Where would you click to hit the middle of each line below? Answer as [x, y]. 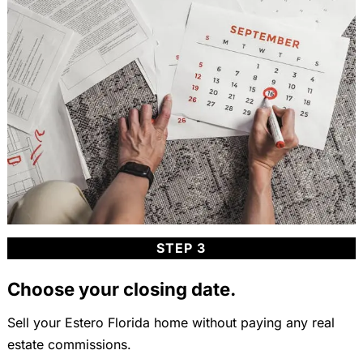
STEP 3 [181, 248]
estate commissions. [69, 344]
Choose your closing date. [121, 288]
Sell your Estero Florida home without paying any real [171, 322]
